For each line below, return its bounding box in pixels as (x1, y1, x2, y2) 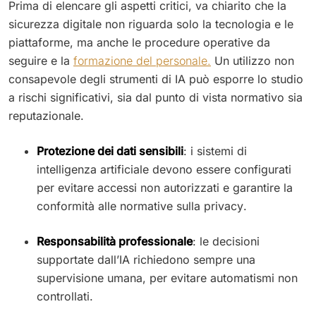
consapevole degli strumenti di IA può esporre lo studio (8, 71, 303, 86)
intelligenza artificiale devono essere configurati (37, 162, 291, 176)
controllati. (37, 288, 93, 303)
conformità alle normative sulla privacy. (37, 198, 247, 213)
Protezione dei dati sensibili (37, 143, 183, 158)
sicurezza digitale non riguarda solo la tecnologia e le (8, 16, 293, 31)
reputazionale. (8, 108, 84, 123)
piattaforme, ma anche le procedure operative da (8, 35, 270, 49)
